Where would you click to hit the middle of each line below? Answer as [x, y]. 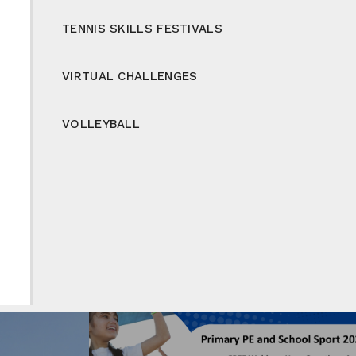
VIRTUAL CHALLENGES [130, 76]
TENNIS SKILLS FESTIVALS [142, 28]
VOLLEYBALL [101, 124]
